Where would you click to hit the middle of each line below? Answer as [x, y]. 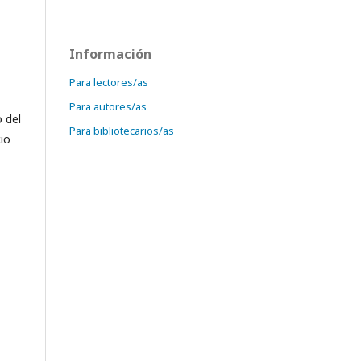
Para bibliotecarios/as [122, 130]
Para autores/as [108, 106]
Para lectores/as [109, 82]
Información [110, 54]
